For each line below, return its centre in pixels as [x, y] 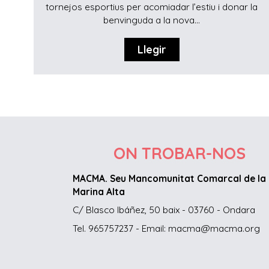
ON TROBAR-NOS [179, 154]
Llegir [152, 50]
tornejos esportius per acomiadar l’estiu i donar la [152, 7]
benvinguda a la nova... [152, 20]
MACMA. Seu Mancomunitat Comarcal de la [169, 178]
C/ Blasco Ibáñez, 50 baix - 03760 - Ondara [164, 210]
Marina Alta [98, 192]
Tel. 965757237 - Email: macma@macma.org [166, 229]
